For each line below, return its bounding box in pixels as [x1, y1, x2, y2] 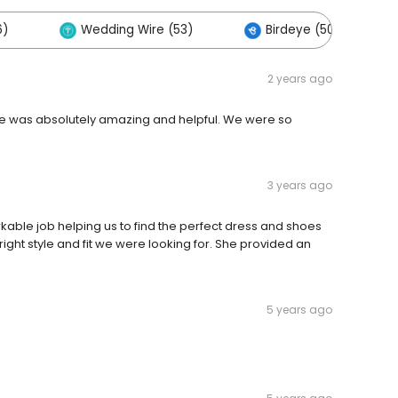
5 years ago [267, 302, 332, 317]
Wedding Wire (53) [81, 21, 193, 38]
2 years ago [267, 71, 332, 86]
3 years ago [267, 178, 332, 193]
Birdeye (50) [266, 21, 339, 38]
